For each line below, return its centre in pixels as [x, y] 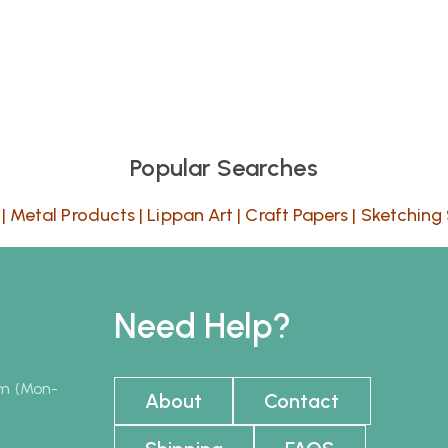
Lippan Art [190, 215]
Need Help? [202, 326]
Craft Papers [297, 215]
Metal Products [73, 215]
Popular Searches [224, 167]
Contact [302, 401]
